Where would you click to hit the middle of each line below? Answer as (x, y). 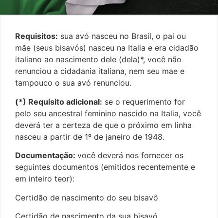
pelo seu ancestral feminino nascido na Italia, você (108, 113)
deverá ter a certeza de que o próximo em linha (103, 125)
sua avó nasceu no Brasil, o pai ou (122, 36)
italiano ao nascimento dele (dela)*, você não (98, 60)
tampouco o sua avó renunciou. (73, 83)
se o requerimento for (144, 101)
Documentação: (46, 155)
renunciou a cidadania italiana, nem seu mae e (100, 71)
